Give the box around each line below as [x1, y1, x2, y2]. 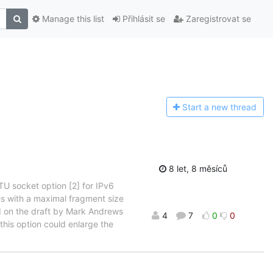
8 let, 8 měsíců [166, 163, 227, 174]
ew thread [216, 102, 257, 113]
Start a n [182, 102, 217, 113]
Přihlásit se [120, 13, 165, 24]
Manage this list [40, 13, 104, 24]
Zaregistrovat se [183, 13, 251, 24]
